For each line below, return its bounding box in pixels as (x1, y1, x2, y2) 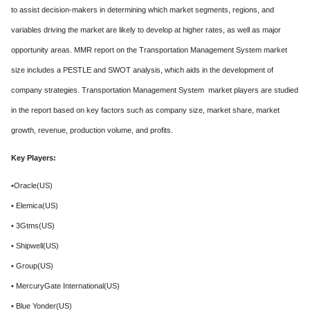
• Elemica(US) (11, 201, 58, 210)
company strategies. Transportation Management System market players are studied (11, 86, 298, 94)
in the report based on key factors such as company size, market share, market (11, 106, 280, 114)
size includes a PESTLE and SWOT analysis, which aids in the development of (11, 66, 273, 74)
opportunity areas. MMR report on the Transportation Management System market (11, 46, 287, 54)
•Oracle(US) (11, 181, 53, 190)
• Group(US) (11, 262, 53, 270)
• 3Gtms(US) (11, 221, 55, 230)
